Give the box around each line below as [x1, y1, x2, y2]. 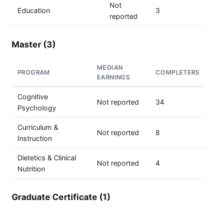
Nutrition [17, 165, 45, 173]
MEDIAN [97, 64, 123, 71]
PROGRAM [17, 69, 50, 76]
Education [17, 6, 50, 15]
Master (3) [12, 39, 56, 49]
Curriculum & [17, 123, 58, 131]
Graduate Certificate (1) [12, 192, 110, 202]
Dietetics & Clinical [17, 154, 76, 162]
